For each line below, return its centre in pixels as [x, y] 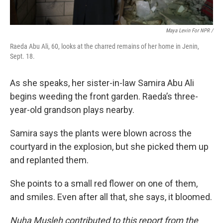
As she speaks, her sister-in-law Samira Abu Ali [102, 83]
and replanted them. [49, 160]
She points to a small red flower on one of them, [104, 183]
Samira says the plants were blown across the [101, 133]
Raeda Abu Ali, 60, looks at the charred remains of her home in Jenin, [105, 46]
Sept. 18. [22, 56]
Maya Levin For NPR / [189, 30]
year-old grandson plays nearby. [72, 110]
